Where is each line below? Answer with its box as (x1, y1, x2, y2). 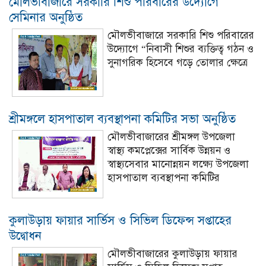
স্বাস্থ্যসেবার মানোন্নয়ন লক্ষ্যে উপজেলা (107, 158, 249, 170)
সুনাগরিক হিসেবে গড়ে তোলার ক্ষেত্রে (107, 56, 248, 69)
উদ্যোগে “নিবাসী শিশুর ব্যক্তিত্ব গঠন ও (107, 43, 254, 55)
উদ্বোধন (9, 229, 42, 243)
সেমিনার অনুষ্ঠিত (9, 10, 83, 25)
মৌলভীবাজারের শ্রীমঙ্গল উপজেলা (107, 131, 235, 143)
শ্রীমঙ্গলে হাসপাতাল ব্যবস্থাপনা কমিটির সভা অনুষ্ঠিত (9, 112, 236, 126)
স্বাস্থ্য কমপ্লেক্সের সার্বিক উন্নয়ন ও (107, 144, 230, 157)
